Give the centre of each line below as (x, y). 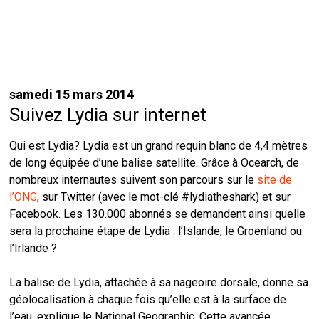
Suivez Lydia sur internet (108, 115)
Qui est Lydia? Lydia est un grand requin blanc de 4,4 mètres (159, 146)
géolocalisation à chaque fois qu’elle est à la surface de (148, 299)
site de (275, 180)
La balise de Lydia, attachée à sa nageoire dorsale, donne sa (159, 282)
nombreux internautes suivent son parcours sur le (134, 180)
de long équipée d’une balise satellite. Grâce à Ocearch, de (155, 163)
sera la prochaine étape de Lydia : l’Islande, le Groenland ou (156, 231)
